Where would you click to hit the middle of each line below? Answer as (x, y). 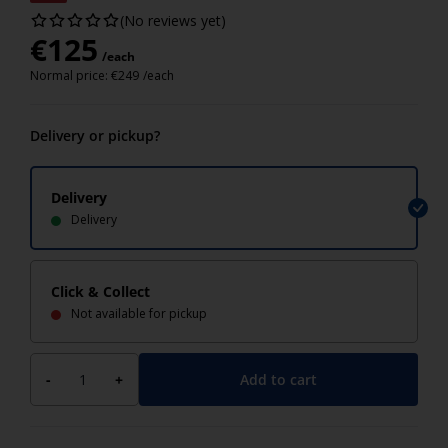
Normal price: (70, 75)
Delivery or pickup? (95, 135)
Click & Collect (100, 291)
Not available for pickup (139, 313)
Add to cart (278, 379)
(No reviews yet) (173, 20)
